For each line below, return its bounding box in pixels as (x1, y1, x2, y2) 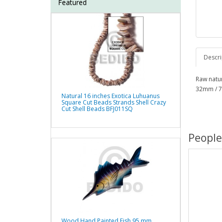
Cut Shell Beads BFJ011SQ (61, 105, 133, 113)
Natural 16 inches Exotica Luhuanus (61, 92, 160, 101)
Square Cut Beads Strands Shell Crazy (61, 98, 166, 107)
